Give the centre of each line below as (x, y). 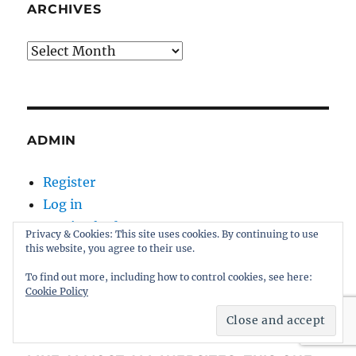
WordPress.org (89, 271)
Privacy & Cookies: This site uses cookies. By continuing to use (172, 234)
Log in (63, 204)
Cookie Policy (57, 291)
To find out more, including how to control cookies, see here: (169, 277)
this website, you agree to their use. (110, 248)
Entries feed (81, 226)
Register (70, 182)
